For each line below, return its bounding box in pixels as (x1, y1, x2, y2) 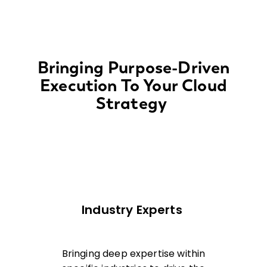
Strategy (95, 92, 167, 113)
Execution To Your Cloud (40, 74, 227, 95)
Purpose (108, 57, 172, 77)
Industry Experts (82, 201, 185, 219)
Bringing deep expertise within (61, 246, 206, 260)
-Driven (172, 57, 230, 77)
